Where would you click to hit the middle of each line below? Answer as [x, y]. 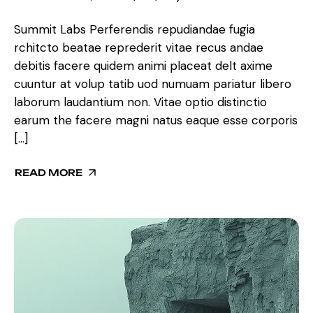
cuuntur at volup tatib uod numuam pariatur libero [153, 83]
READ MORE [49, 172]
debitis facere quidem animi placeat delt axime [143, 65]
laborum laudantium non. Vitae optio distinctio [140, 102]
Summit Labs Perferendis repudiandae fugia [134, 29]
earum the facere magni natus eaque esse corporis [156, 120]
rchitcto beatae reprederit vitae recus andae [139, 47]
